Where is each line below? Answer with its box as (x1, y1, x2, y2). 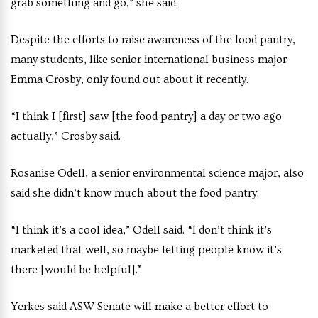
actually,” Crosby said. (11, 130, 121, 143)
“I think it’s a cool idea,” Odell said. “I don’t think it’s (11, 224, 272, 237)
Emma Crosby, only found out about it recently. (11, 73, 248, 87)
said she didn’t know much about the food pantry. (11, 187, 264, 200)
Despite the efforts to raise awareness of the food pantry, (11, 33, 295, 47)
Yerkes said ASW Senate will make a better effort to (11, 300, 268, 314)
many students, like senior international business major (11, 53, 287, 67)
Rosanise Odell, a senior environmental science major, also (11, 167, 304, 180)
